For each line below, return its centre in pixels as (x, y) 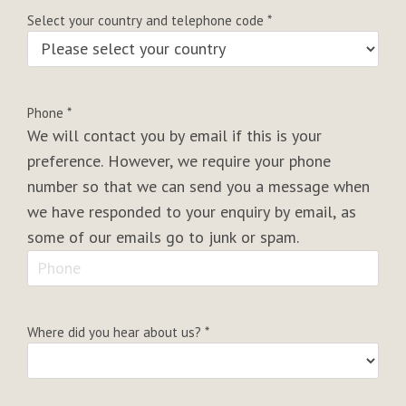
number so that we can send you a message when (198, 186)
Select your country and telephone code (147, 20)
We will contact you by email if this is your (174, 135)
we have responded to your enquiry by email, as (192, 211)
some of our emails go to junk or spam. (163, 237)
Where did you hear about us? (116, 332)
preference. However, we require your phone (179, 160)
